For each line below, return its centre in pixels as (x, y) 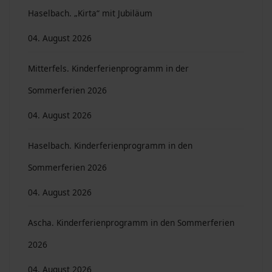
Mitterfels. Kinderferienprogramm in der (108, 68)
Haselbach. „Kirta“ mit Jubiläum (90, 13)
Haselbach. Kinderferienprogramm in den (110, 145)
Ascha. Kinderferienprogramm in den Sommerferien (131, 223)
